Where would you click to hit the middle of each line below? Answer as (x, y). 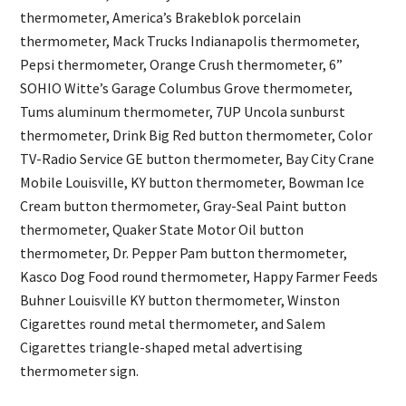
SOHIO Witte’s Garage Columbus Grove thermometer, (187, 88)
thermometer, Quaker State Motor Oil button (162, 230)
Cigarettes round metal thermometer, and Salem (173, 324)
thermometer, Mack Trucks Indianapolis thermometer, (190, 41)
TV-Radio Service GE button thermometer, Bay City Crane (198, 159)
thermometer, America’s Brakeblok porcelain (161, 18)
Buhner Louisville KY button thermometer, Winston (180, 300)
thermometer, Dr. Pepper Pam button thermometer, (184, 253)
